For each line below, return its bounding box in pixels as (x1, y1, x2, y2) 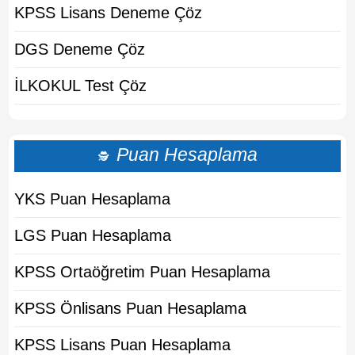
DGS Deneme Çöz (14, 40, 146, 59)
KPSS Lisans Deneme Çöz (14, 4, 203, 22)
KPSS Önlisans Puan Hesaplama (14, 300, 247, 318)
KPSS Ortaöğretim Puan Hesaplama (14, 263, 271, 281)
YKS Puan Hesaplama (14, 190, 171, 208)
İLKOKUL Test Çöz (14, 77, 147, 95)
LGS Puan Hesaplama (14, 227, 172, 245)
